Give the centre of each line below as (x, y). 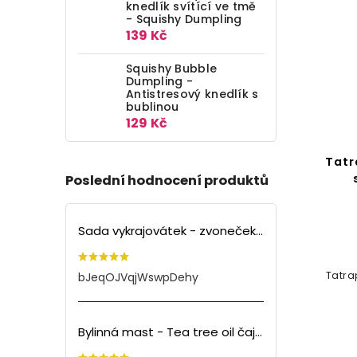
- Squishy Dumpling (184, 19)
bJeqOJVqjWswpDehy (138, 278)
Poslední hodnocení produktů (167, 180)
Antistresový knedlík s (192, 94)
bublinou (153, 106)
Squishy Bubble (172, 68)
